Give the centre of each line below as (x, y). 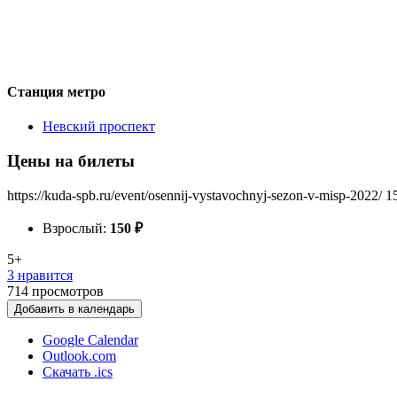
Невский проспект (99, 127)
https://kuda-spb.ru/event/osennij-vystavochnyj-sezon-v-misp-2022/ (195, 195)
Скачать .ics (78, 371)
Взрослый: (76, 228)
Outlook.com (79, 355)
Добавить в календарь (74, 308)
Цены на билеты (71, 160)
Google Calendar (90, 339)
